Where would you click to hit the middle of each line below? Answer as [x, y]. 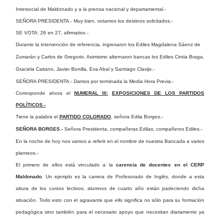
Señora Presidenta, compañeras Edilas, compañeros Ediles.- [133, 129]
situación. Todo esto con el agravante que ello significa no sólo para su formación [110, 200]
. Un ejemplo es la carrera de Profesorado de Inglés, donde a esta [123, 176]
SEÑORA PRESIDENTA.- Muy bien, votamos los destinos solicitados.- [94, 21]
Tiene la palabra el [38, 116]
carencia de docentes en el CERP [160, 165]
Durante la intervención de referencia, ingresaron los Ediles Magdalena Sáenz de [108, 44]
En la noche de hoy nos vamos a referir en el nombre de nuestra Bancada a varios [110, 141]
